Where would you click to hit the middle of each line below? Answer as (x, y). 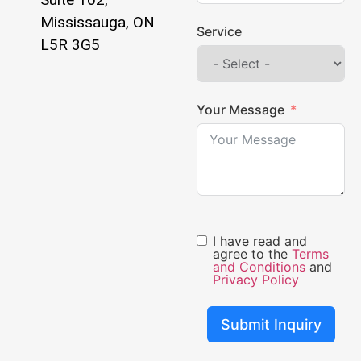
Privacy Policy (256, 279)
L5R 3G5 (70, 44)
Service (219, 32)
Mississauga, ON (98, 22)
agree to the (252, 253)
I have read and (260, 241)
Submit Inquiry (271, 324)
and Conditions (259, 266)
